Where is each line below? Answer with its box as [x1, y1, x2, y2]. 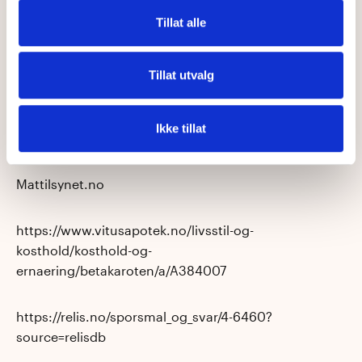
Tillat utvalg [148, 68, 214, 82]
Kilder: [16, 130, 55, 146]
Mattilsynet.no [16, 176, 104, 192]
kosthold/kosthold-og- [16, 242, 152, 259]
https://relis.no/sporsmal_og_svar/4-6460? [16, 309, 272, 325]
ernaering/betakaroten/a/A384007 [16, 263, 226, 279]
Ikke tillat [156, 120, 206, 135]
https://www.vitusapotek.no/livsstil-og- [16, 222, 254, 238]
